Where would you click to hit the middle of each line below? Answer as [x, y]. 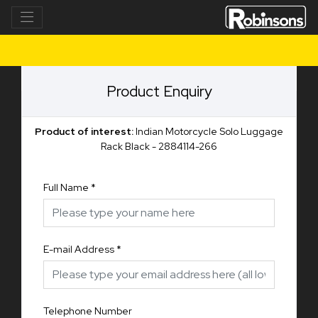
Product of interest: [85, 131]
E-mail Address [79, 249]
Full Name [66, 187]
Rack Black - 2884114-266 [159, 146]
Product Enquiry [159, 91]
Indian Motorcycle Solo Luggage [209, 131]
